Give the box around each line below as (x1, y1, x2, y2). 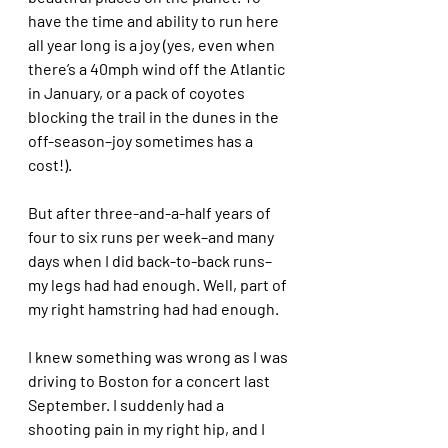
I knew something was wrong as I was (28, 346, 291, 366)
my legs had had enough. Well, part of (28, 274, 290, 294)
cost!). (28, 154, 75, 174)
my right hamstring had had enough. (28, 298, 282, 318)
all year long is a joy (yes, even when (28, 34, 278, 54)
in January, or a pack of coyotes (28, 82, 248, 102)
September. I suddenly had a (28, 394, 227, 414)
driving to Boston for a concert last (28, 370, 273, 390)
